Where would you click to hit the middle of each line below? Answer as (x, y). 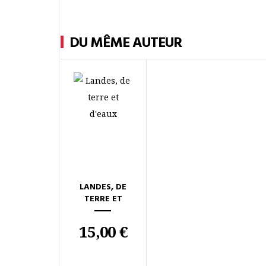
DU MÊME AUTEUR (126, 43)
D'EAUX (103, 211)
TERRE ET (103, 199)
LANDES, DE (103, 187)
